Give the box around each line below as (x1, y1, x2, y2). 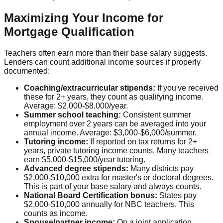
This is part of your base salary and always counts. (24, 182, 201, 191)
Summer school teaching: (24, 110, 121, 119)
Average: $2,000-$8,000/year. (24, 101, 128, 110)
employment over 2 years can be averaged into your (24, 119, 206, 128)
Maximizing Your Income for (4, 10, 163, 24)
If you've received (155, 83, 219, 92)
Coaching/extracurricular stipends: (24, 83, 155, 92)
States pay (157, 191, 197, 200)
